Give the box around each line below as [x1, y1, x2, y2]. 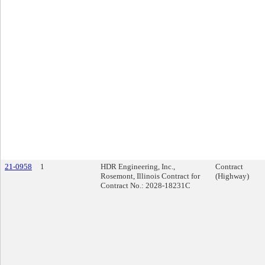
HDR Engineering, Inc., [101, 162, 175, 171]
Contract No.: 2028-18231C [101, 181, 190, 190]
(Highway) [215, 172, 249, 180]
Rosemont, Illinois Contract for [101, 172, 200, 180]
